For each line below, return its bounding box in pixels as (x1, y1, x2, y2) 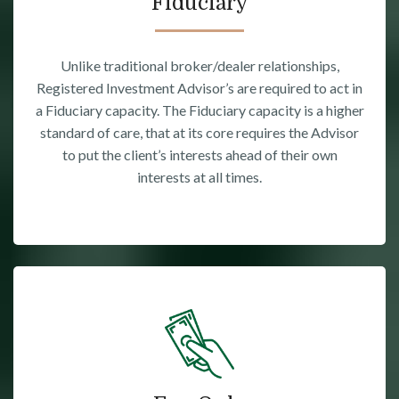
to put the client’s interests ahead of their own (61, 146, 338, 164)
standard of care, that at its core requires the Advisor (40, 124, 359, 142)
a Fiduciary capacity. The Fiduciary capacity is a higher (35, 102, 364, 119)
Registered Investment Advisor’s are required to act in (37, 79, 362, 97)
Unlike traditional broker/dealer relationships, (60, 57, 339, 75)
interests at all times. (137, 168, 262, 186)
